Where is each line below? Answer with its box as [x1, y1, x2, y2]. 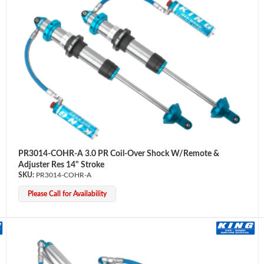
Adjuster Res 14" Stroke [18, 160, 104, 169]
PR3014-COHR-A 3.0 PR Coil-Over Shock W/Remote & [18, 149, 219, 158]
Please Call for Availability [27, 190, 107, 197]
